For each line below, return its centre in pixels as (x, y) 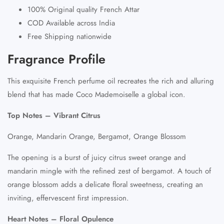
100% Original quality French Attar (83, 9)
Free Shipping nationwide (69, 36)
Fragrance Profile (56, 59)
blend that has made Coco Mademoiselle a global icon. (96, 94)
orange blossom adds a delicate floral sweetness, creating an (105, 184)
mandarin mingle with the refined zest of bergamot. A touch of (109, 171)
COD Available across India (71, 23)
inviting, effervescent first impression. (68, 198)
